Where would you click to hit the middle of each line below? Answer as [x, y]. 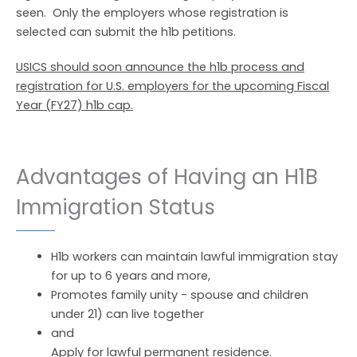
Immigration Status [116, 207]
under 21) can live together [127, 314]
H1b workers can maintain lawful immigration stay [194, 257]
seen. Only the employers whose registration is [152, 13]
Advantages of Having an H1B [167, 177]
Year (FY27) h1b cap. [75, 105]
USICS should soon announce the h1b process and [160, 67]
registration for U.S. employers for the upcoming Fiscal [173, 86]
